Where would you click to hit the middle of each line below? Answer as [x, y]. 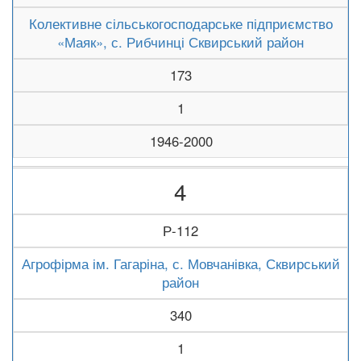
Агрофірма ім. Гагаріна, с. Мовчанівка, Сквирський [180, 263]
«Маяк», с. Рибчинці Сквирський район [180, 42]
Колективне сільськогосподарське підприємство [180, 23]
